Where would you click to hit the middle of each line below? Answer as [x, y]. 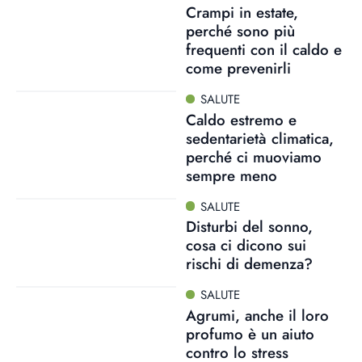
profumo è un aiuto [250, 334]
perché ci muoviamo [253, 157]
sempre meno [231, 175]
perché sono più [240, 31]
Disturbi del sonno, [249, 227]
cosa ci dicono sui [246, 246]
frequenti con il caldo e [263, 49]
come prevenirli [238, 68]
